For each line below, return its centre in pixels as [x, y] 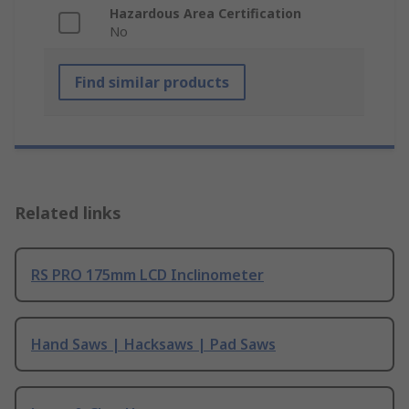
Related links [68, 213]
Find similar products [152, 83]
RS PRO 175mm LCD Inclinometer [147, 275]
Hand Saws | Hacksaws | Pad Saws [153, 345]
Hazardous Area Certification [205, 14]
